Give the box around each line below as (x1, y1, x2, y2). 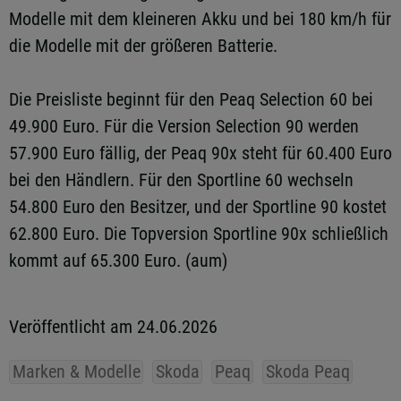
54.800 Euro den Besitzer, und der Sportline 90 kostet (9, 196, 387, 218)
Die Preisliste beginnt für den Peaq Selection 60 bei (9, 89, 373, 110)
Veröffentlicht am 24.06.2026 (9, 316, 218, 337)
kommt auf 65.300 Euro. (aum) (9, 250, 227, 271)
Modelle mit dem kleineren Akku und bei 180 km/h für (9, 8, 391, 30)
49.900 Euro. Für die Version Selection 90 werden (9, 115, 359, 137)
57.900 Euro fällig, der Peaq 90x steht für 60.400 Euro (9, 142, 392, 164)
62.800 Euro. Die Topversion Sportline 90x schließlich (9, 223, 388, 244)
